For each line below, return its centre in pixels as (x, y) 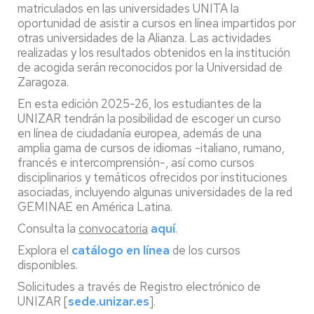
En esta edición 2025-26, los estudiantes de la (139, 104)
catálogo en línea (121, 250)
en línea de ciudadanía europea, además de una (139, 133)
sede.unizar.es (109, 301)
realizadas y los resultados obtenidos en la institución (154, 53)
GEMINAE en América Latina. (95, 207)
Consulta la (48, 228)
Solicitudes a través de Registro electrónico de (139, 287)
